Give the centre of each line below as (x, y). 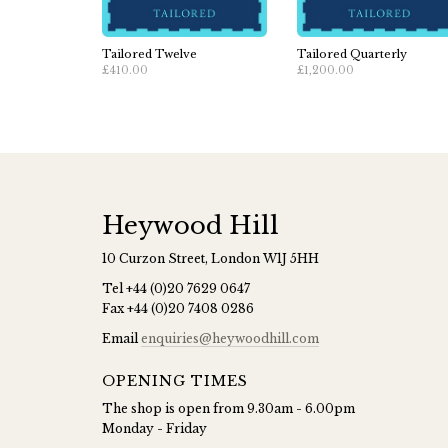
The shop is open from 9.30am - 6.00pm (228, 408)
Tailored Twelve (149, 54)
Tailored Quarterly (352, 54)
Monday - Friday (154, 428)
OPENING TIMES (175, 381)
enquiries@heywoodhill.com (230, 338)
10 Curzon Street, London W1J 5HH (210, 258)
